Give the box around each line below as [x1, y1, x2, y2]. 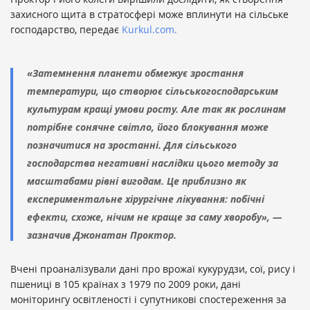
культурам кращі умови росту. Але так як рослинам [27, 102, 286, 116]
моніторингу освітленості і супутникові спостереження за [10, 293, 286, 307]
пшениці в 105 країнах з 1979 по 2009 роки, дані [10, 277, 241, 291]
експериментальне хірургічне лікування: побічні [27, 192, 264, 206]
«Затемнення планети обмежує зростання [27, 66, 244, 80]
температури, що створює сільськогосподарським [27, 84, 278, 98]
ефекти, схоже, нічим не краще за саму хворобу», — [27, 210, 282, 224]
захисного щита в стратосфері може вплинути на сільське [10, 8, 289, 21]
